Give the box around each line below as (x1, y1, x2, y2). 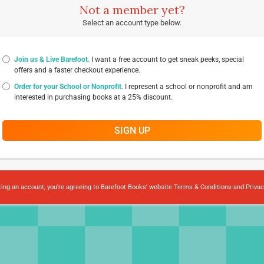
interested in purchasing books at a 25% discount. (14, 93, 173, 101)
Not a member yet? (79, 2, 185, 17)
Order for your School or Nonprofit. (14, 82, 123, 91)
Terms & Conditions (173, 183, 232, 191)
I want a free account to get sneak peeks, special (90, 55, 244, 64)
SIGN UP (114, 125, 150, 136)
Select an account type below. (82, 18, 181, 27)
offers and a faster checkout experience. (14, 66, 140, 74)
